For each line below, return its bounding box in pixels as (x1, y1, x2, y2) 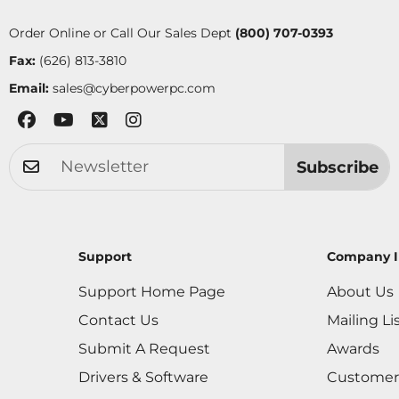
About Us (327, 283, 395, 301)
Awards (327, 340, 380, 358)
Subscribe (296, 157, 379, 177)
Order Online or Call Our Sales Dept (8, 25, 235, 42)
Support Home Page (77, 283, 225, 301)
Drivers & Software (77, 369, 208, 387)
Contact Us (77, 312, 159, 330)
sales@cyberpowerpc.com (52, 80, 216, 97)
